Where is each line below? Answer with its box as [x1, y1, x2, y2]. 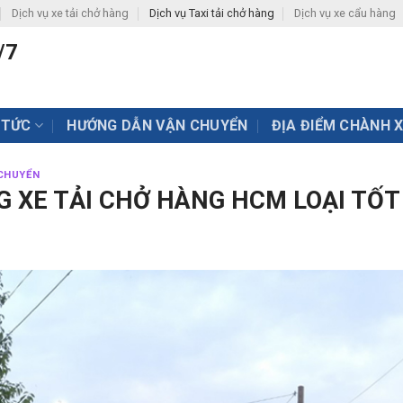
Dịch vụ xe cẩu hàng [293, 6, 396, 20]
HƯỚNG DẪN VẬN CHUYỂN [67, 116, 248, 134]
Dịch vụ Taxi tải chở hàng [148, 6, 274, 20]
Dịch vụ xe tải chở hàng [12, 6, 130, 20]
